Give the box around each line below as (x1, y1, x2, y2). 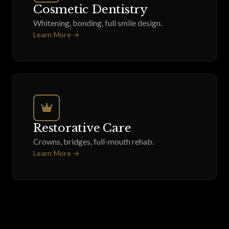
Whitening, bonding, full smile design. (33, 18, 162, 28)
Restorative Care (33, 121, 131, 135)
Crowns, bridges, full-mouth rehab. (33, 136, 154, 146)
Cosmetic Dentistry (33, 2, 148, 16)
